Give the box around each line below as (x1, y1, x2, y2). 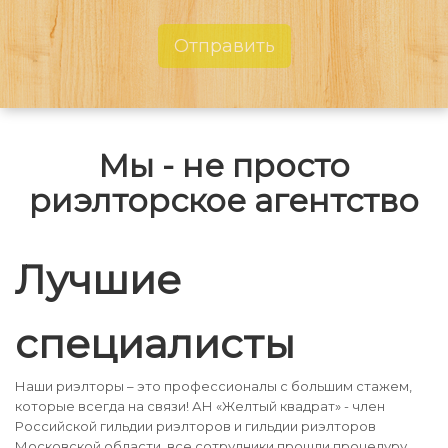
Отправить (173, 35, 275, 57)
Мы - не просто (98, 146, 350, 185)
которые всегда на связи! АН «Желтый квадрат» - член (15, 398, 385, 414)
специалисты (15, 319, 295, 368)
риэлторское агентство (29, 181, 419, 220)
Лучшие (15, 255, 181, 304)
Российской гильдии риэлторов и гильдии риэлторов (15, 418, 376, 434)
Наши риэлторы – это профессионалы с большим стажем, (15, 378, 412, 394)
